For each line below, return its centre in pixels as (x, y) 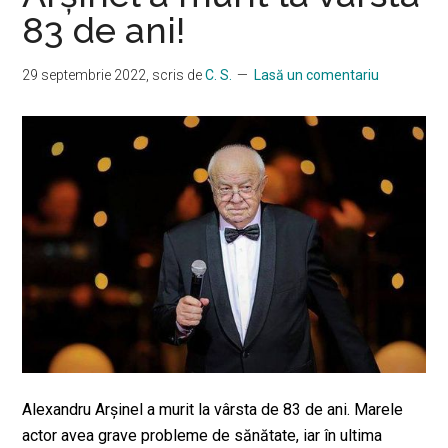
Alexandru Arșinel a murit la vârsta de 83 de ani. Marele (213, 410)
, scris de (176, 74)
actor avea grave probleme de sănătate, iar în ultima (202, 436)
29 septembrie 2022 (84, 74)
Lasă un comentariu (317, 74)
